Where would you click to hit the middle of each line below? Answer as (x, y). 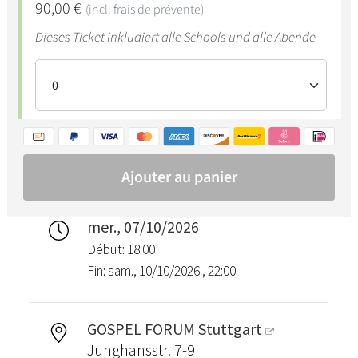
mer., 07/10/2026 (143, 227)
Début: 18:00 (121, 250)
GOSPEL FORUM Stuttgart (174, 329)
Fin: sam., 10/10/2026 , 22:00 (161, 271)
